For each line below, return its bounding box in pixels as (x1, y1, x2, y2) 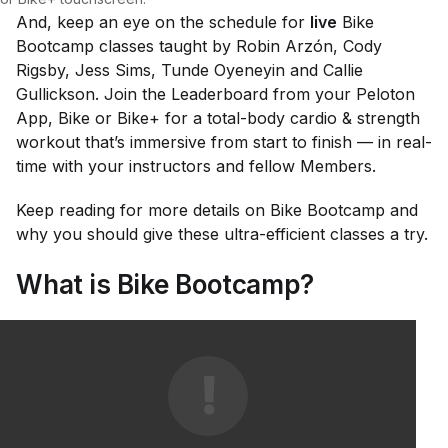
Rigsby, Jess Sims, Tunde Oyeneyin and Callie (16, 59, 363, 80)
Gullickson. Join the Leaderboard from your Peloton (16, 83, 415, 104)
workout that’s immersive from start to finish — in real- (16, 131, 432, 152)
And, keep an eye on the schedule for (16, 11, 310, 32)
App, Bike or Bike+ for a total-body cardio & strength (16, 107, 420, 128)
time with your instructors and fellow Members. (16, 155, 376, 176)
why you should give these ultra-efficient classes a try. (16, 223, 428, 244)
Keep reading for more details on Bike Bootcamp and (16, 199, 418, 220)
